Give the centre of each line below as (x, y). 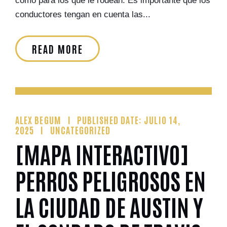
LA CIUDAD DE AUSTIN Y (109, 206)
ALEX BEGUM (38, 120)
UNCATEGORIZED (80, 130)
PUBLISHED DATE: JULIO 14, (129, 120)
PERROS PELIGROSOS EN (110, 180)
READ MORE (58, 49)
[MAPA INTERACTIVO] (102, 153)
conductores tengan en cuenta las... (83, 14)
